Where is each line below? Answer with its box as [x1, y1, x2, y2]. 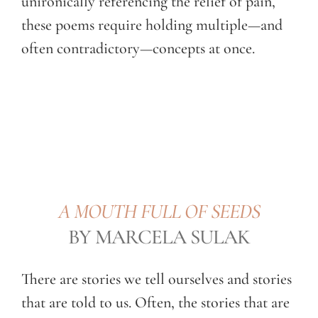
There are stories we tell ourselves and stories [21, 269, 292, 288]
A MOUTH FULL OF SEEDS [58, 198, 260, 224]
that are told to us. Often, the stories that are [21, 292, 290, 312]
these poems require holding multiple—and [21, 16, 283, 35]
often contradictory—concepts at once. [21, 39, 255, 58]
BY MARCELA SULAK [68, 224, 250, 249]
